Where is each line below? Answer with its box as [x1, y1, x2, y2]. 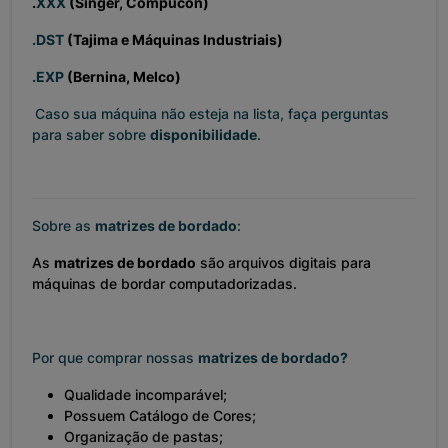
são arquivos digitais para [196, 254, 371, 272]
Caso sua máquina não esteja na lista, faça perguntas [35, 105, 389, 123]
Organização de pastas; [64, 428, 223, 446]
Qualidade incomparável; [64, 386, 227, 404]
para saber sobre [32, 126, 150, 144]
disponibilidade [150, 126, 257, 144]
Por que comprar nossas [32, 349, 198, 367]
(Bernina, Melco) [64, 68, 181, 86]
